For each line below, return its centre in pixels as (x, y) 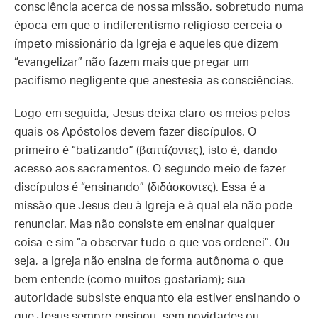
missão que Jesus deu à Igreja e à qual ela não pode (154, 206)
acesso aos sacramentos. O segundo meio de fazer (150, 169)
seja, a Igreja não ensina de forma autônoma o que (149, 261)
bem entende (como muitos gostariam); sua (130, 280)
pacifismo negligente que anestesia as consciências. (154, 81)
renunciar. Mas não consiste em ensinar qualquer (144, 224)
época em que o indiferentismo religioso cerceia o (148, 26)
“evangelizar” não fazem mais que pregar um (132, 62)
